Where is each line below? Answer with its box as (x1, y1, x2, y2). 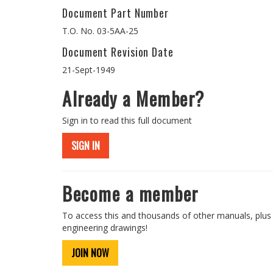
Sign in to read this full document (62, 115, 192, 126)
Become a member (62, 180, 199, 207)
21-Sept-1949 (62, 64, 115, 76)
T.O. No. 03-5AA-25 (62, 25, 138, 37)
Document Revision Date (62, 44, 174, 60)
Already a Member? (62, 85, 205, 112)
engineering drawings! (62, 222, 147, 233)
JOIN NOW (71, 246, 109, 260)
